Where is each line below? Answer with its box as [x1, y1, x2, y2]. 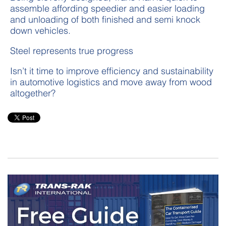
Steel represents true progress [10, 44, 133, 56]
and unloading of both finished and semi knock [10, 13, 200, 25]
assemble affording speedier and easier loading [10, 2, 205, 14]
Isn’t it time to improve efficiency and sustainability [10, 65, 213, 77]
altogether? [10, 87, 55, 99]
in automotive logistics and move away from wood [10, 76, 212, 88]
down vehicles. [10, 24, 71, 36]
